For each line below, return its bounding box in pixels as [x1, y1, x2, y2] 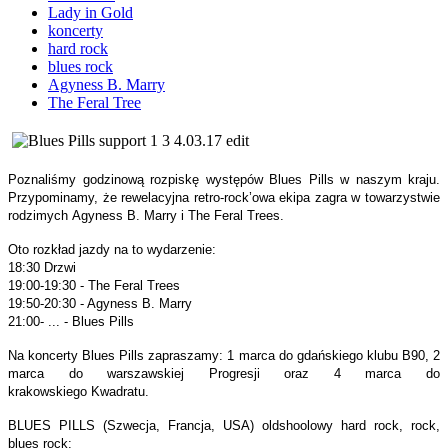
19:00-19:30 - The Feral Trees [8, 277, 180, 293]
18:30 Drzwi [8, 259, 76, 275]
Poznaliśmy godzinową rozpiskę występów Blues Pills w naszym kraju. [8, 171, 440, 187]
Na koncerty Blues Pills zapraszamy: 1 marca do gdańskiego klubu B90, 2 [8, 347, 440, 363]
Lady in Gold [48, 3, 133, 21]
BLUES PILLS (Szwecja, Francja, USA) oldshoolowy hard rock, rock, [8, 417, 440, 433]
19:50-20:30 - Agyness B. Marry [8, 295, 192, 311]
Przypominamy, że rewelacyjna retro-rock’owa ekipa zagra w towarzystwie [8, 189, 440, 205]
